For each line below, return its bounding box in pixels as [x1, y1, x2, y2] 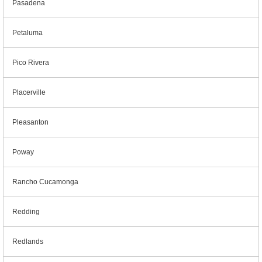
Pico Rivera [12, 58, 49, 67]
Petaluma [12, 29, 43, 37]
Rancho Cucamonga [12, 178, 78, 186]
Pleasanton [12, 118, 49, 126]
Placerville [12, 88, 46, 96]
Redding [12, 208, 40, 216]
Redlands [12, 237, 43, 246]
